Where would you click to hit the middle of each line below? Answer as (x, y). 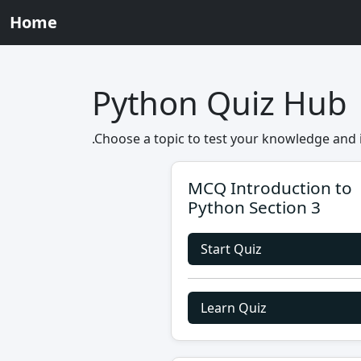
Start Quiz (231, 249)
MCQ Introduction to (270, 188)
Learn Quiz (234, 308)
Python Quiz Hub (220, 103)
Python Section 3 (254, 207)
